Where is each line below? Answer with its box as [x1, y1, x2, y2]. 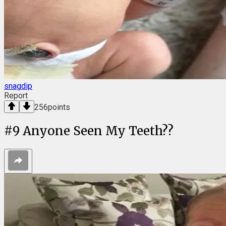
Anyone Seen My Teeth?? [23, 123, 174, 139]
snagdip [4, 81, 32, 91]
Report [4, 91, 28, 101]
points [48, 102, 70, 112]
